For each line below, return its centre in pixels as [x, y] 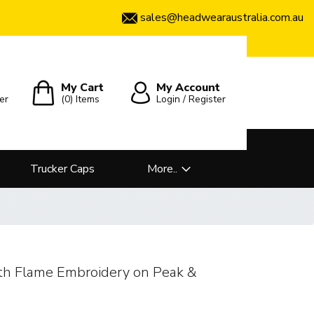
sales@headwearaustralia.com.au [222, 18]
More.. [162, 169]
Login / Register [191, 99]
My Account [189, 87]
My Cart [83, 87]
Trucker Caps [62, 169]
